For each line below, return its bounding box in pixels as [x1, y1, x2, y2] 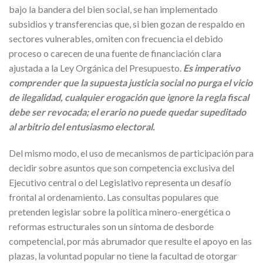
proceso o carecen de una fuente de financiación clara [9, 47, 221, 59]
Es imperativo [183, 62, 240, 73]
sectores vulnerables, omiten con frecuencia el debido [9, 32, 223, 44]
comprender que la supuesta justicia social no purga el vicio [9, 76, 252, 88]
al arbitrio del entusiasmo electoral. [9, 120, 155, 132]
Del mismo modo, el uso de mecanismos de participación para [9, 147, 254, 159]
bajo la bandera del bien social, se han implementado [9, 3, 218, 15]
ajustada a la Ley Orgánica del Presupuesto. [9, 62, 183, 73]
